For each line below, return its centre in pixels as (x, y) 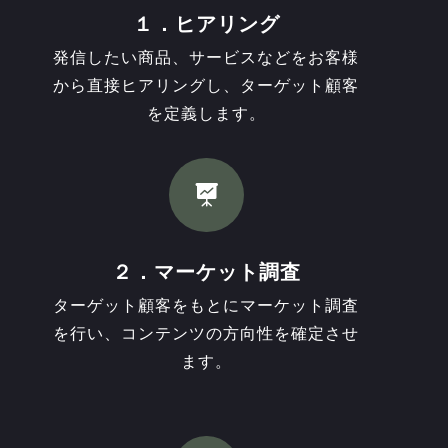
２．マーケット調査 (206, 272)
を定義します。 (206, 114)
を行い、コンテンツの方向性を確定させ (206, 334)
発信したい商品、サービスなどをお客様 (206, 58)
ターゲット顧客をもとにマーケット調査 (206, 306)
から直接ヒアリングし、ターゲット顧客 (206, 86)
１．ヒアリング (206, 24)
